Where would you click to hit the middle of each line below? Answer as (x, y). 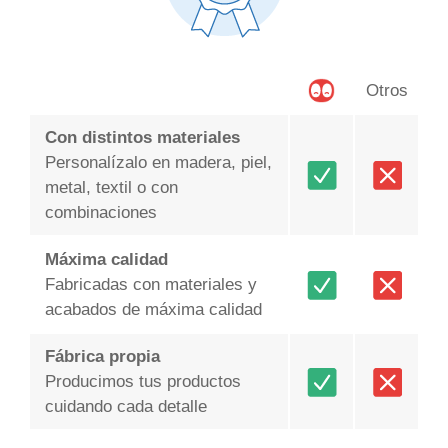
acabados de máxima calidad (153, 310)
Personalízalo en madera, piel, (158, 163)
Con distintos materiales (142, 138)
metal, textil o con (111, 188)
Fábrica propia (102, 357)
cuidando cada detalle (125, 407)
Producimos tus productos (142, 382)
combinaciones (100, 213)
